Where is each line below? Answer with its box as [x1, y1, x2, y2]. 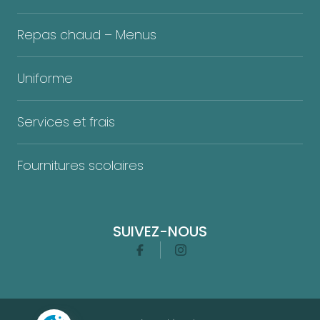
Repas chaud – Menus [17, 26, 156, 44]
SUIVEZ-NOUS [113, 221, 207, 241]
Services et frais [17, 113, 115, 131]
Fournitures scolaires [17, 156, 144, 174]
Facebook [133, 244, 195, 262]
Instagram [174, 244, 237, 262]
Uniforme [17, 69, 73, 87]
